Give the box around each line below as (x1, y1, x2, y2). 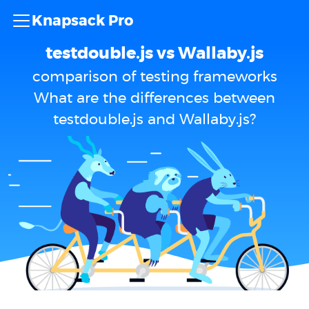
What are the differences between (34, 91, 275, 106)
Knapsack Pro (32, 13, 133, 28)
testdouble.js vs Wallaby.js (46, 46, 263, 62)
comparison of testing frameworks (32, 70, 277, 84)
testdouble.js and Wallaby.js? (53, 112, 256, 127)
